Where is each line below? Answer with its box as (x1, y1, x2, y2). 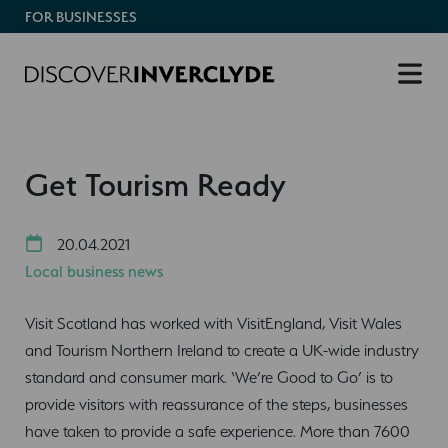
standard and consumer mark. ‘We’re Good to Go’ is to (25, 367, 393, 387)
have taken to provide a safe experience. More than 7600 (25, 421, 410, 441)
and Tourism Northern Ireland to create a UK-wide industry (25, 340, 419, 360)
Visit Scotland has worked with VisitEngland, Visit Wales (25, 313, 402, 333)
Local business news (25, 261, 163, 281)
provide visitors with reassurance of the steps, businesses (25, 394, 408, 414)
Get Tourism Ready (25, 164, 286, 204)
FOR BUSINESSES (25, 8, 137, 26)
